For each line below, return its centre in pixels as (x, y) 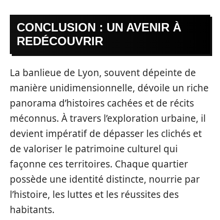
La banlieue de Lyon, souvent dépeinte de (103, 72)
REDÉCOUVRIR (60, 41)
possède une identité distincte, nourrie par (105, 179)
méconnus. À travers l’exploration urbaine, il (108, 118)
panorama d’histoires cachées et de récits (102, 103)
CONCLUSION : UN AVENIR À (99, 27)
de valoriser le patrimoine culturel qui (94, 149)
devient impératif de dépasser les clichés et (106, 133)
